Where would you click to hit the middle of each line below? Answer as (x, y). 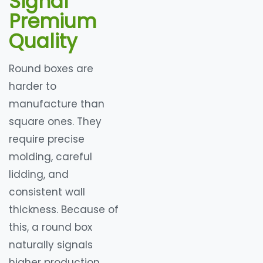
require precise (47, 139)
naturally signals (51, 245)
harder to (33, 86)
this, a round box (50, 227)
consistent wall (47, 192)
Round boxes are (51, 68)
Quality (43, 41)
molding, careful (50, 156)
